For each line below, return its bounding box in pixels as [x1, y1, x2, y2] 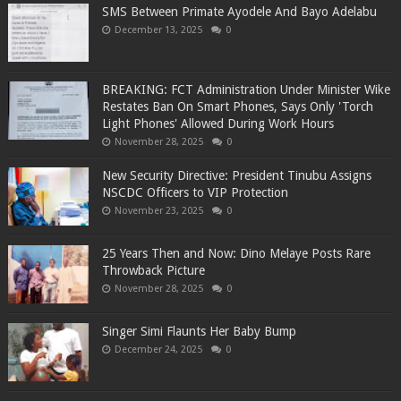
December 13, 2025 [114, 24, 202, 37]
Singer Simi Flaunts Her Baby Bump [101, 324, 296, 339]
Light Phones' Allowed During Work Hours [101, 116, 334, 132]
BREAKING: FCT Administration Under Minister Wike [101, 82, 390, 98]
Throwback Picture [101, 263, 205, 278]
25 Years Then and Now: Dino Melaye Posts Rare [101, 246, 371, 261]
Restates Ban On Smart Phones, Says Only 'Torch [101, 99, 373, 115]
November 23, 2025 [114, 205, 203, 218]
